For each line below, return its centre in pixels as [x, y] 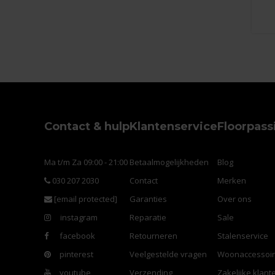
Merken [232, 181]
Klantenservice [173, 127]
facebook [76, 236]
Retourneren [153, 236]
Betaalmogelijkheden [169, 162]
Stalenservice [243, 236]
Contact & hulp [87, 127]
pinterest [76, 254]
